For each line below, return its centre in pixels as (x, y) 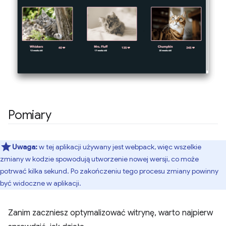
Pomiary (30, 115)
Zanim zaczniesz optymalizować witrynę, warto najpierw (110, 213)
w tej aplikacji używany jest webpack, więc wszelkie (120, 147)
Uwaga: (25, 147)
